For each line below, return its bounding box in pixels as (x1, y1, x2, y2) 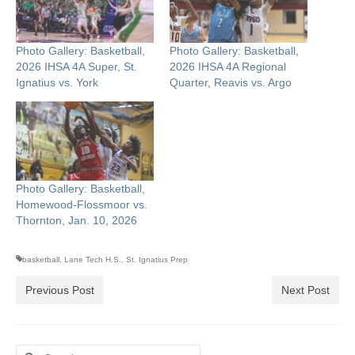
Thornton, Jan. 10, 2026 (16, 213, 137, 227)
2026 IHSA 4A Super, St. (16, 60, 137, 74)
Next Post (281, 283, 330, 296)
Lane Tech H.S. (64, 254, 121, 264)
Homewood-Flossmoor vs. (16, 197, 147, 211)
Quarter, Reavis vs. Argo (170, 76, 292, 90)
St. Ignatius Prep (126, 254, 188, 264)
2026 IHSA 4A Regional (170, 60, 286, 74)
